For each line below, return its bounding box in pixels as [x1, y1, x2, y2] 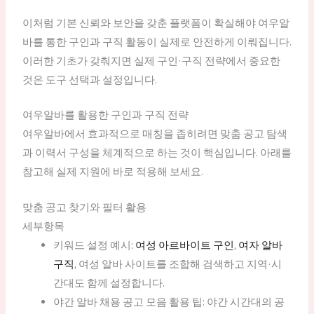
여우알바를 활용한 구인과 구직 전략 [22, 108, 189, 122]
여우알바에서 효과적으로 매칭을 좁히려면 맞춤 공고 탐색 [22, 127, 287, 141]
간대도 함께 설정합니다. [53, 275, 165, 289]
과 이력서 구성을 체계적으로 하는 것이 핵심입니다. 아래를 [22, 146, 292, 160]
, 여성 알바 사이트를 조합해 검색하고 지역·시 [74, 257, 282, 271]
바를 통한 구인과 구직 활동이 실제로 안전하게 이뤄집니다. [22, 35, 292, 49]
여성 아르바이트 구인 [135, 238, 234, 252]
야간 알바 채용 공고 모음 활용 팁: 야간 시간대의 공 [53, 294, 285, 308]
